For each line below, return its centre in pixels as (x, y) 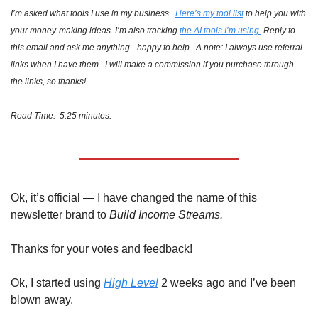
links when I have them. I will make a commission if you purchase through (152, 65)
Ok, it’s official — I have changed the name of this (134, 198)
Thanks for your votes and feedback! (102, 249)
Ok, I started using (57, 283)
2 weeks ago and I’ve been (227, 283)
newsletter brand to (60, 215)
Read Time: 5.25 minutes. (61, 116)
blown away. (43, 300)
